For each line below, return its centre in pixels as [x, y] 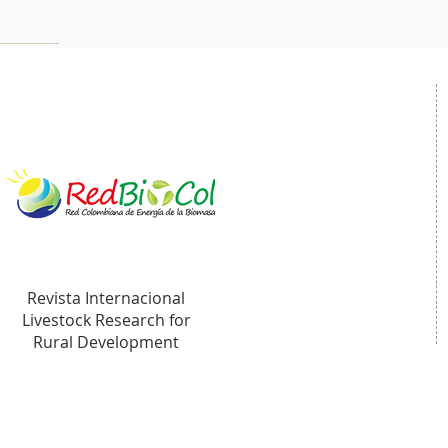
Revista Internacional [106, 298]
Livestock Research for [106, 320]
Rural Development [106, 342]
